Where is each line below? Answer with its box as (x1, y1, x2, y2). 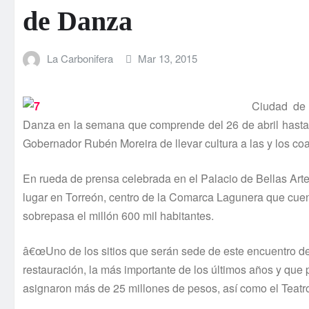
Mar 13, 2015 (138, 50, 198, 66)
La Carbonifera (46, 50, 113, 66)
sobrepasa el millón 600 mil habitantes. (23, 208, 214, 224)
